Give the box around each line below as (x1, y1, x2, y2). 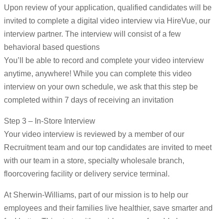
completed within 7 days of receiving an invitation (4, 96, 174, 105)
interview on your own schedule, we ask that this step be (4, 83, 198, 91)
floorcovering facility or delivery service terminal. (4, 170, 170, 178)
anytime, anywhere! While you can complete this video (4, 69, 192, 78)
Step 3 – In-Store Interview (4, 117, 95, 126)
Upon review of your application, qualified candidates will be (4, 3, 212, 12)
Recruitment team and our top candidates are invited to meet (4, 143, 212, 152)
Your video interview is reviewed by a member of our (4, 130, 184, 139)
